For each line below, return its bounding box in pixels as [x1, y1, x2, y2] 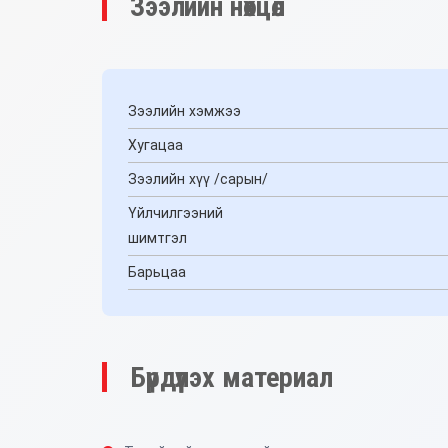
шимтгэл [128, 229, 187, 246]
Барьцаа [128, 263, 186, 280]
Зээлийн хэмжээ [128, 102, 241, 119]
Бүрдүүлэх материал [130, 360, 333, 394]
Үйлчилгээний [128, 204, 223, 221]
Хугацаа [128, 136, 183, 153]
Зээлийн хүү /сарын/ [128, 170, 268, 187]
